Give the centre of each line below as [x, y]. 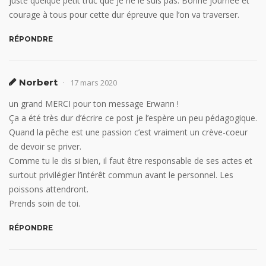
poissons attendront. [49, 189]
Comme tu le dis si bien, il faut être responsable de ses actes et [131, 161]
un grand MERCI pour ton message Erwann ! [94, 104]
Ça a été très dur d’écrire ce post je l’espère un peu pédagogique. [133, 118]
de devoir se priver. [45, 147]
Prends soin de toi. [45, 204]
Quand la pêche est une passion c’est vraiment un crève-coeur [128, 132]
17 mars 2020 [94, 83]
